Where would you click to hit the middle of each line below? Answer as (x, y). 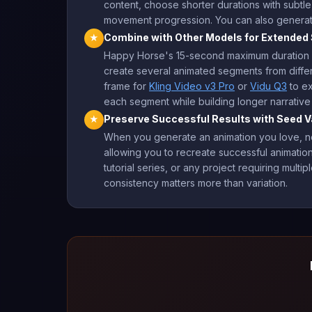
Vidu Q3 (268, 86)
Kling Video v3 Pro (192, 86)
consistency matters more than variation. (196, 182)
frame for (126, 86)
